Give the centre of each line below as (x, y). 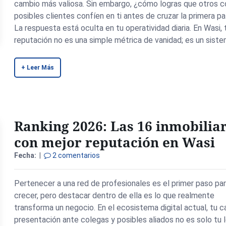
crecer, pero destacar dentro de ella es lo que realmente (115, 195)
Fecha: (25, 155)
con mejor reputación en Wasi (115, 142)
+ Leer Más (38, 68)
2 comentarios (76, 155)
